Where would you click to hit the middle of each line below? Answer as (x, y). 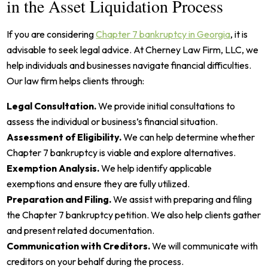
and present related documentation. (81, 230)
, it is (239, 34)
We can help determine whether (188, 137)
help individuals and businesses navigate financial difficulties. (129, 65)
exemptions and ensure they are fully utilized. (98, 183)
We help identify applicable (156, 168)
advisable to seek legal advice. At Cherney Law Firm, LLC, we (133, 49)
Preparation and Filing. (59, 199)
